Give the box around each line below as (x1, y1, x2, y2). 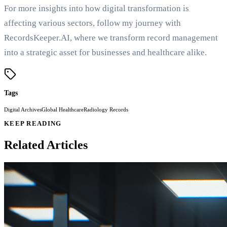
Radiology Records (84, 106, 128, 113)
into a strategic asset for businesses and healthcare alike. (4, 48, 207, 58)
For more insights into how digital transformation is (4, 4, 189, 14)
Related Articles (4, 138, 88, 152)
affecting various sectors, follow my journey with (4, 18, 181, 28)
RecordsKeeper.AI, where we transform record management (4, 33, 218, 43)
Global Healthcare (42, 106, 84, 113)
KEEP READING (4, 120, 62, 128)
